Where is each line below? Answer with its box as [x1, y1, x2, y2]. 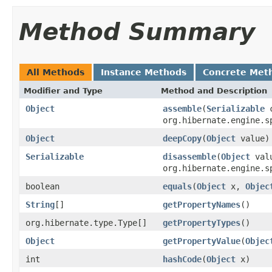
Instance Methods [101, 67, 186, 77]
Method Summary [19, 18, 255, 46]
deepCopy [163, 133, 202, 143]
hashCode [163, 254, 202, 264]
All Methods [27, 67, 84, 77]
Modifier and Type [24, 86, 103, 95]
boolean [25, 181, 59, 191]
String [25, 199, 55, 209]
